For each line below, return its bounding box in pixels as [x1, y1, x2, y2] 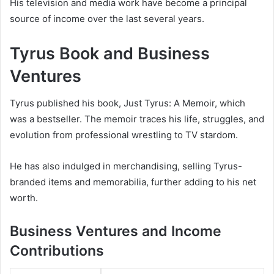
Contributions [10, 242, 104, 260]
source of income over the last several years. [10, 12, 204, 24]
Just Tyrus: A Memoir [124, 97, 215, 109]
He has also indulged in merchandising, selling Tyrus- [10, 160, 242, 172]
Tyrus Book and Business [10, 43, 210, 64]
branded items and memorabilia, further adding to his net [10, 176, 256, 188]
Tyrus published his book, [10, 97, 124, 109]
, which [215, 97, 245, 109]
